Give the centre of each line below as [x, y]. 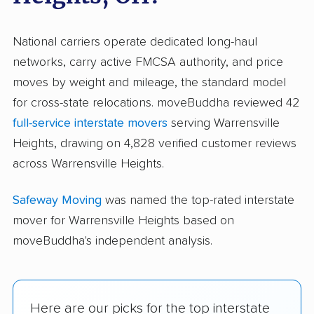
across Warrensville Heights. [88, 164]
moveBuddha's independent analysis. [112, 241]
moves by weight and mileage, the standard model [149, 83]
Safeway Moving [57, 201]
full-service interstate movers [90, 123]
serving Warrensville [224, 123]
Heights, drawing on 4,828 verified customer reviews [155, 144]
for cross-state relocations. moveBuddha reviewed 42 [156, 103]
